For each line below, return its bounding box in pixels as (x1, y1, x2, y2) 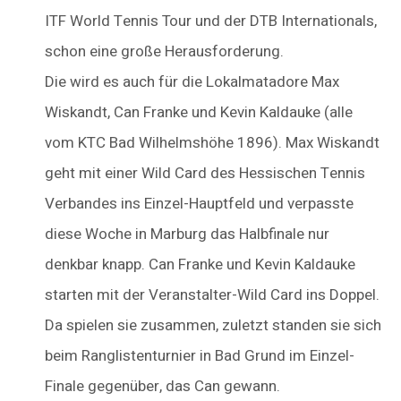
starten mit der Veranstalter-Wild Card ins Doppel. (45, 284, 380, 307)
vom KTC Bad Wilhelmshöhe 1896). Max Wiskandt (45, 132, 380, 155)
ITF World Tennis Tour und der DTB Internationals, (45, 10, 377, 33)
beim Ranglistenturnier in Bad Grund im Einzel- (45, 345, 354, 368)
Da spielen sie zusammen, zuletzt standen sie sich (45, 314, 381, 337)
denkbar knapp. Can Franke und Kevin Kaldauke (45, 253, 355, 277)
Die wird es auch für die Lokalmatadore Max (45, 71, 339, 94)
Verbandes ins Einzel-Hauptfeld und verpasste (45, 192, 354, 216)
